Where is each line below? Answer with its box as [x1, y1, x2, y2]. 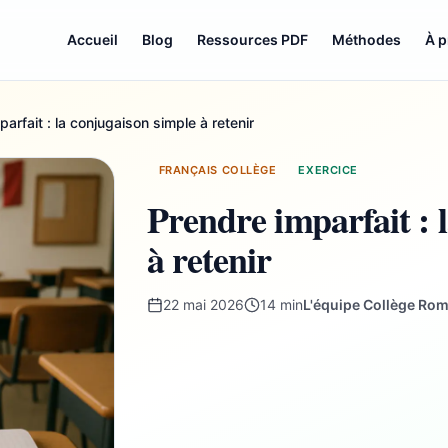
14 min [259, 296, 303, 313]
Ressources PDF [197, 31, 309, 48]
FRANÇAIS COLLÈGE [158, 163, 277, 177]
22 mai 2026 [162, 296, 244, 313]
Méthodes [332, 31, 402, 48]
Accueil [67, 31, 119, 48]
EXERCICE [298, 163, 358, 177]
